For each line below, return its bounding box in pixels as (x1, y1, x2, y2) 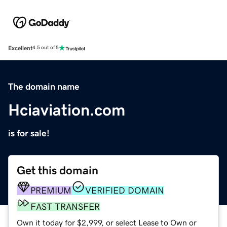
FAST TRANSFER (30, 202, 100, 211)
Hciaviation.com (8, 101, 125, 118)
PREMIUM (30, 185, 71, 195)
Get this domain (17, 164, 98, 176)
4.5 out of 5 (32, 45, 59, 51)
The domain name (8, 82, 80, 91)
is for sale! (8, 128, 50, 138)
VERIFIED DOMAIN (85, 185, 164, 195)
